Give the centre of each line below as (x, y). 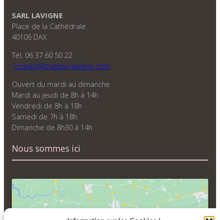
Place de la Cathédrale (49, 26)
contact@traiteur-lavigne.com (62, 66)
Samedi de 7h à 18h (44, 116)
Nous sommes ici (46, 148)
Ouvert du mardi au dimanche (61, 84)
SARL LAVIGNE (37, 15)
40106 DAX (29, 37)
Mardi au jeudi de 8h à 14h (55, 95)
